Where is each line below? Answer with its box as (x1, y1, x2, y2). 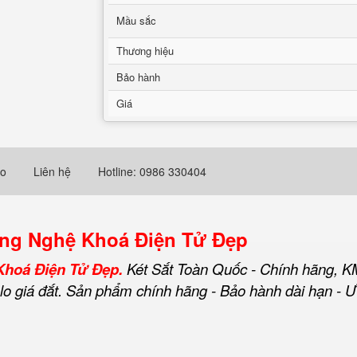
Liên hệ (33, 163, 71, 179)
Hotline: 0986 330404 (98, 163, 206, 179)
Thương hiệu (116, 43, 174, 58)
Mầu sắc (116, 13, 156, 28)
